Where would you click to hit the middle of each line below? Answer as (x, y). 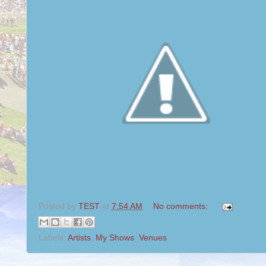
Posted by (58, 206)
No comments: (181, 206)
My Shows (115, 238)
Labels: (53, 238)
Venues (153, 238)
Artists (79, 238)
